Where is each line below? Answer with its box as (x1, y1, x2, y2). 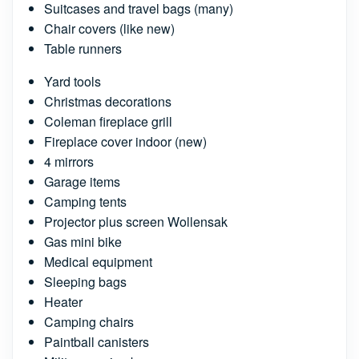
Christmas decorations (44, 92, 171, 111)
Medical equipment (44, 252, 152, 271)
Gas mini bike (44, 232, 122, 251)
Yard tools (44, 72, 101, 91)
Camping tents (44, 192, 127, 211)
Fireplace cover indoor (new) (44, 132, 207, 151)
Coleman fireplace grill (44, 112, 172, 131)
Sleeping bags (44, 272, 127, 291)
